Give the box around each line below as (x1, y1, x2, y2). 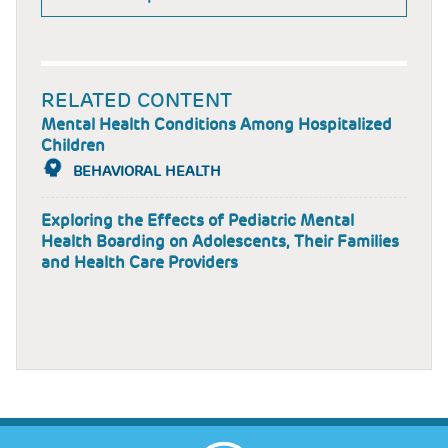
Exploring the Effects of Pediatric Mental (41, 209, 354, 231)
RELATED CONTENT (41, 87, 232, 114)
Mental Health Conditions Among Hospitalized (41, 114, 392, 136)
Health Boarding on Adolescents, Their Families (41, 230, 399, 252)
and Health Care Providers (41, 251, 238, 273)
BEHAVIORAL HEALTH (73, 161, 221, 180)
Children (41, 135, 105, 157)
